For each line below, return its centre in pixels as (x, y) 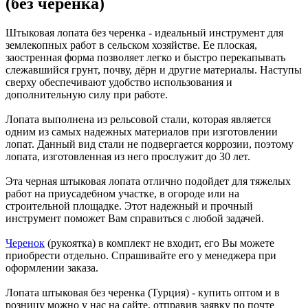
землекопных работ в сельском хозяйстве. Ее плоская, (131, 45)
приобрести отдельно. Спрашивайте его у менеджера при (141, 255)
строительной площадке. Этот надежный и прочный (129, 206)
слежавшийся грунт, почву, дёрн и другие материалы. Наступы (154, 69)
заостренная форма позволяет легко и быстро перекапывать (145, 57)
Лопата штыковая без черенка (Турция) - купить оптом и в (143, 292)
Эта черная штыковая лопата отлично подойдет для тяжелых (148, 181)
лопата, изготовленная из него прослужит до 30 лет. (128, 156)
